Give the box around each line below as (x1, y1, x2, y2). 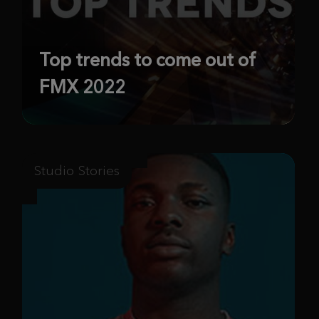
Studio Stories (33, 162, 120, 179)
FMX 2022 (39, 75, 125, 99)
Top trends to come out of (39, 48, 256, 72)
